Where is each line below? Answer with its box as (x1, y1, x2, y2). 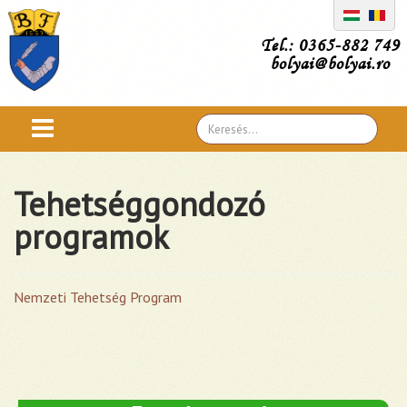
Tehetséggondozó (14, 183, 265, 225)
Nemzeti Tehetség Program (14, 288, 182, 306)
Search (195, 117, 233, 134)
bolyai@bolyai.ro (260, 53, 390, 74)
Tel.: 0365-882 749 (260, 35, 400, 56)
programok (14, 215, 169, 258)
